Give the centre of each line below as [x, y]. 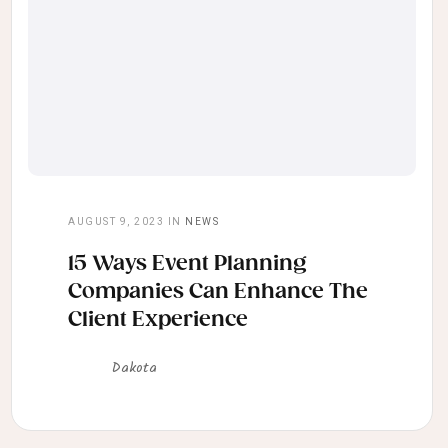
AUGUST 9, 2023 [116, 222]
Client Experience [158, 320]
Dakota [134, 368]
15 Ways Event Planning [187, 264]
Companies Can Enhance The [218, 292]
